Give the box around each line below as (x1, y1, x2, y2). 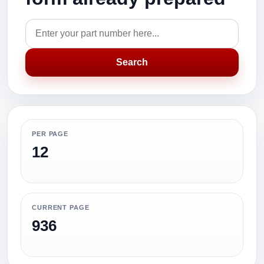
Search (116, 57, 148, 67)
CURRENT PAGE (32, 204, 90, 211)
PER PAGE (32, 130, 69, 137)
